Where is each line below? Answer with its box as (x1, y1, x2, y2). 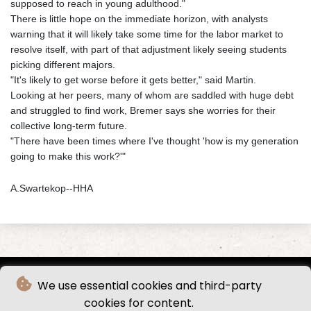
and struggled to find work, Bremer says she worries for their (10, 104, 276, 116)
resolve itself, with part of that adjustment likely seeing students (10, 43, 287, 55)
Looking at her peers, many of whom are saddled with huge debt (10, 89, 294, 101)
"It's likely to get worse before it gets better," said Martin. (10, 74, 256, 85)
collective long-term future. (10, 119, 127, 131)
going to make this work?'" (10, 150, 126, 162)
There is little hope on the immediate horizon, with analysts (10, 12, 268, 24)
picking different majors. (10, 58, 115, 70)
